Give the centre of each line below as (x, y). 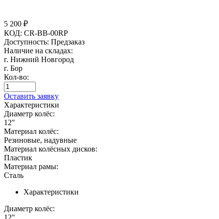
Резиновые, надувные (40, 140)
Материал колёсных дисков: (51, 149)
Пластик (18, 157)
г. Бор (13, 68)
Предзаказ (68, 42)
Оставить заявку (31, 96)
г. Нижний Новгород (39, 59)
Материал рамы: (31, 166)
